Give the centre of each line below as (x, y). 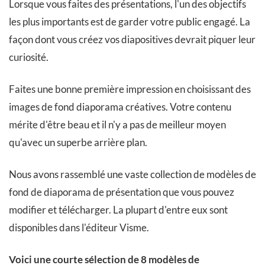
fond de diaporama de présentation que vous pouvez (122, 192)
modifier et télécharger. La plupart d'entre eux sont (118, 210)
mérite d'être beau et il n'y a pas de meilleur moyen (117, 125)
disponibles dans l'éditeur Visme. (79, 227)
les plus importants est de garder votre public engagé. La (130, 22)
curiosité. (29, 57)
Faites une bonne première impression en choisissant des (130, 89)
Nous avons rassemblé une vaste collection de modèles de (132, 174)
